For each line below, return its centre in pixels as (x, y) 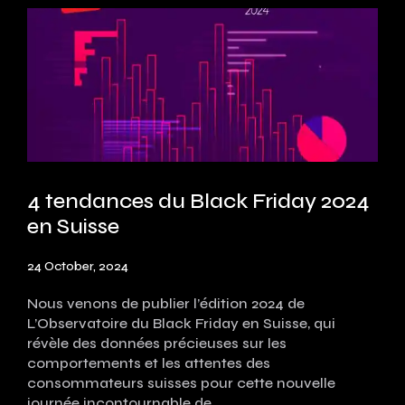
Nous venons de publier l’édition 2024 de (166, 303)
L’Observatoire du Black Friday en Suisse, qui (181, 323)
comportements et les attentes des (149, 363)
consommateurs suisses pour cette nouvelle (181, 382)
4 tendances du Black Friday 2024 (198, 201)
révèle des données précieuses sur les (157, 343)
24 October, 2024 (78, 266)
